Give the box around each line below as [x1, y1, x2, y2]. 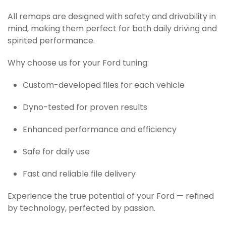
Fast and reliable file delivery [23, 168, 136, 181]
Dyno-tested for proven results [23, 101, 147, 115]
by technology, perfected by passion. [8, 202, 155, 215]
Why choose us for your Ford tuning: [8, 57, 149, 70]
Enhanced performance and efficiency [23, 124, 177, 137]
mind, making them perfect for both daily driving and [8, 23, 217, 36]
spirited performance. [8, 35, 95, 48]
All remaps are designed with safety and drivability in [8, 11, 216, 24]
